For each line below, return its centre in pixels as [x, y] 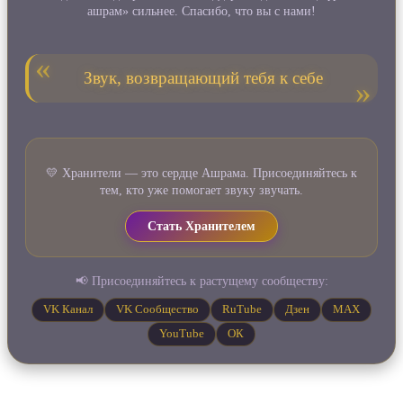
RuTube [242, 309]
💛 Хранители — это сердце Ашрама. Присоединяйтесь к [201, 174]
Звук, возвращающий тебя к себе [203, 78]
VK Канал [68, 309]
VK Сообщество [157, 309]
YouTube [182, 333]
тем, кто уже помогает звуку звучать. [201, 191]
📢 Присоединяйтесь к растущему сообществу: [201, 282]
